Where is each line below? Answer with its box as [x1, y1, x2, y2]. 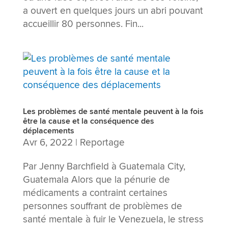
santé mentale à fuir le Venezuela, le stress [22, 213, 204, 225]
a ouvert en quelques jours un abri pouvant [22, 5, 203, 17]
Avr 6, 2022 [22, 136, 73, 149]
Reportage [79, 136, 125, 149]
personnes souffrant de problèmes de [22, 200, 182, 212]
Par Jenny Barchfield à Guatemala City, [22, 160, 185, 173]
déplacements [22, 126, 74, 136]
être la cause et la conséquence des [22, 116, 154, 126]
